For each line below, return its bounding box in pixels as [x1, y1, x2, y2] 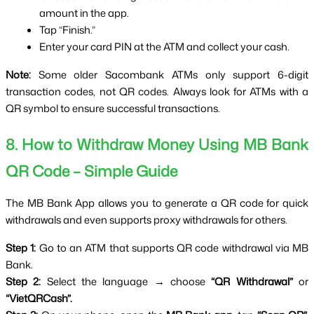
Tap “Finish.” [39, 22, 95, 38]
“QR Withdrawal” [211, 274, 293, 289]
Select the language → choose [41, 274, 212, 289]
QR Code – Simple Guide [6, 161, 177, 182]
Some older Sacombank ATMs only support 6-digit [31, 67, 308, 83]
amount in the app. [39, 6, 129, 21]
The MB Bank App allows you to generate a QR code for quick [6, 196, 308, 211]
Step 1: [6, 240, 36, 256]
